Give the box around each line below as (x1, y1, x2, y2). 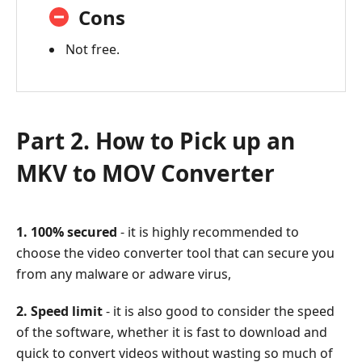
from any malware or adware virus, (16, 264, 231, 283)
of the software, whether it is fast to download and (16, 322, 327, 341)
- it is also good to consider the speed (103, 301, 335, 320)
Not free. (65, 40, 120, 58)
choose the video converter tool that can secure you (16, 243, 335, 262)
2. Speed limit (16, 301, 103, 320)
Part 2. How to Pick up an (16, 124, 295, 156)
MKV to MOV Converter (16, 157, 275, 188)
